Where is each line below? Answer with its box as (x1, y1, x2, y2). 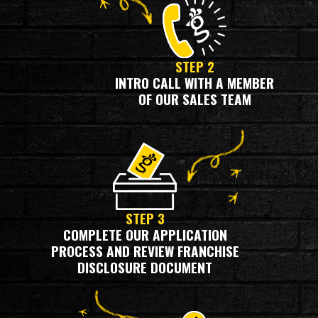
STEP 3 (125, 208, 165, 229)
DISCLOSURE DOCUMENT (77, 257, 212, 278)
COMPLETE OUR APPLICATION (62, 224, 227, 246)
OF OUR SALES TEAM (138, 89, 251, 110)
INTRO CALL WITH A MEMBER (115, 72, 274, 94)
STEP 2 (175, 56, 214, 77)
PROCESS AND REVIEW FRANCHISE (50, 241, 239, 262)
